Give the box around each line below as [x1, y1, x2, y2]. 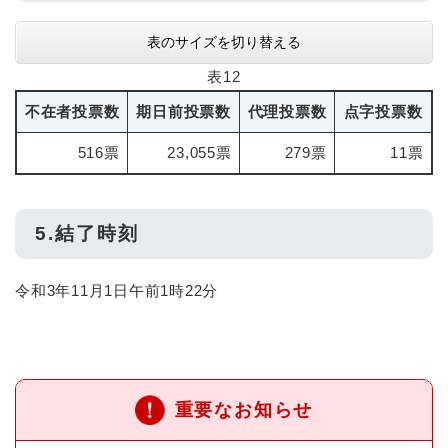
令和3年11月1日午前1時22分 [15, 281, 218, 299]
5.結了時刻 [35, 222, 139, 244]
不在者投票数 [24, 102, 120, 120]
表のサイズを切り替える [147, 33, 301, 50]
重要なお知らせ [174, 399, 314, 420]
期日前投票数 [136, 102, 231, 120]
